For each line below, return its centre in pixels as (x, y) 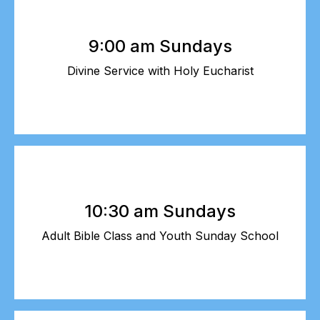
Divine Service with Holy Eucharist (160, 70)
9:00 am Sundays (160, 46)
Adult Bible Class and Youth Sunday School (160, 235)
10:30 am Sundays (160, 211)
